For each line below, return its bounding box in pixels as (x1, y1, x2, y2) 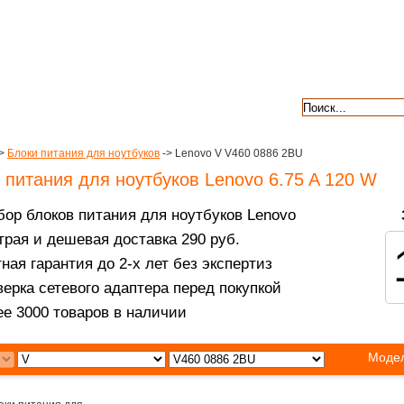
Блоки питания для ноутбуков (7, 147, 160, 160)
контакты (102, 98, 154, 113)
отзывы (212, 98, 255, 113)
